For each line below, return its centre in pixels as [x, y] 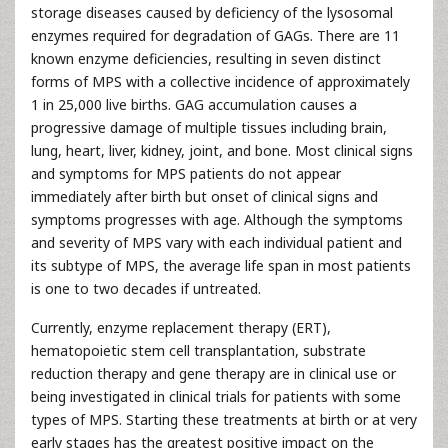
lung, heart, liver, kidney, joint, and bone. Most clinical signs [222, 150]
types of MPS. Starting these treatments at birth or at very [224, 419]
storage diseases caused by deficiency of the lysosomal [212, 12]
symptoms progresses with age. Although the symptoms [217, 219]
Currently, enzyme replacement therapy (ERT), [181, 327]
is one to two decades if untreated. [146, 288]
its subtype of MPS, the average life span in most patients [221, 265]
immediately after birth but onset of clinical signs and [204, 196]
